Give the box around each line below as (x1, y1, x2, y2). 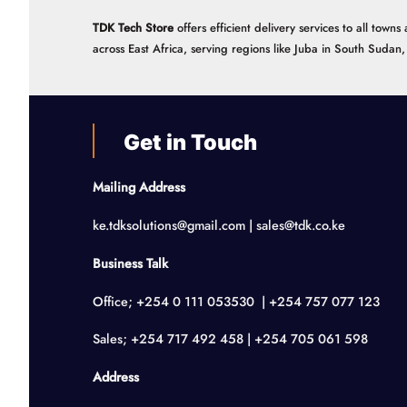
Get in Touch (124, 128, 263, 155)
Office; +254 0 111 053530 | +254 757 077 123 (93, 292, 380, 311)
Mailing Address (93, 178, 185, 197)
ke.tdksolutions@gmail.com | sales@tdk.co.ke (93, 216, 345, 235)
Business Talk (93, 253, 168, 273)
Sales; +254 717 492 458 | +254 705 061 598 (93, 330, 368, 349)
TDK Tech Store (93, 18, 174, 36)
